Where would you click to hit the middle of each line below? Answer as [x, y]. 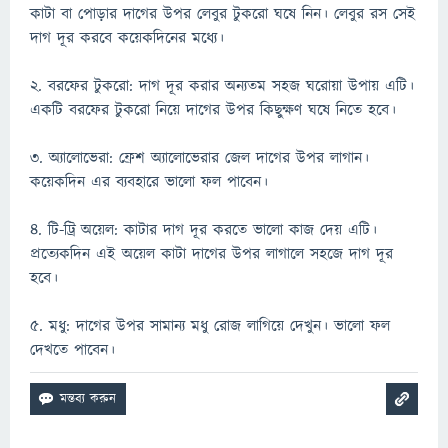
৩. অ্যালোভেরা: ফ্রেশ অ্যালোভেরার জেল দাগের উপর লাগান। [199, 158]
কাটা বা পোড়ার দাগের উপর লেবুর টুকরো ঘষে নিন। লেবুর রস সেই [223, 14]
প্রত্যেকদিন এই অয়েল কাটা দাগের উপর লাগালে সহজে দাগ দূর [211, 254]
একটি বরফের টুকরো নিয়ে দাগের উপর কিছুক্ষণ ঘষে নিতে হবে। [213, 110]
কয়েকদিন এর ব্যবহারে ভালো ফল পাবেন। [149, 182]
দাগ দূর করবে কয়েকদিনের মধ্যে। [127, 38]
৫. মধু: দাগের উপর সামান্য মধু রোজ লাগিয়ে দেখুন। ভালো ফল [210, 326]
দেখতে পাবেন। [72, 350]
